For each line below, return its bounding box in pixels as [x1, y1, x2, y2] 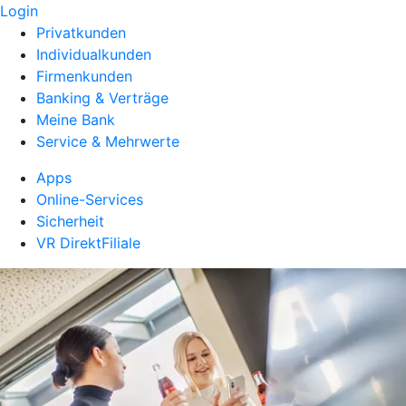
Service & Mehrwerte [36, 132, 179, 150]
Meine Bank [36, 111, 115, 129]
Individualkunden [36, 45, 151, 63]
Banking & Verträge [36, 89, 169, 107]
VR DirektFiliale [36, 234, 140, 252]
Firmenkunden [36, 67, 132, 85]
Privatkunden [36, 24, 126, 42]
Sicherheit [36, 212, 104, 230]
